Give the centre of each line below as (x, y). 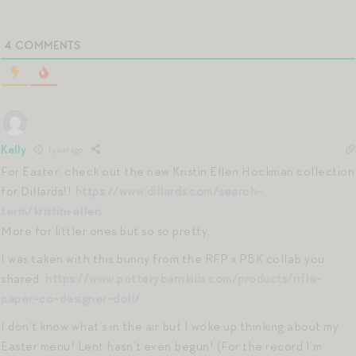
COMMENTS (46, 45)
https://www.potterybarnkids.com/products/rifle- (184, 279)
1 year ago (64, 150)
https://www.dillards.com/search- (168, 191)
